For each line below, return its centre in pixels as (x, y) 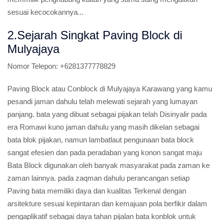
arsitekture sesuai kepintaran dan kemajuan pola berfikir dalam (107, 204)
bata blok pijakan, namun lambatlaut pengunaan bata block (101, 140)
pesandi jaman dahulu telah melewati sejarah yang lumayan (102, 101)
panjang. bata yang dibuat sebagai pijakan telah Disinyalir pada (107, 114)
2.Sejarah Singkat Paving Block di (95, 35)
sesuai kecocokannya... (45, 12)
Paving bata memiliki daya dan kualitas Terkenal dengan (97, 191)
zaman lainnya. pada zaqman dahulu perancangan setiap (98, 178)
